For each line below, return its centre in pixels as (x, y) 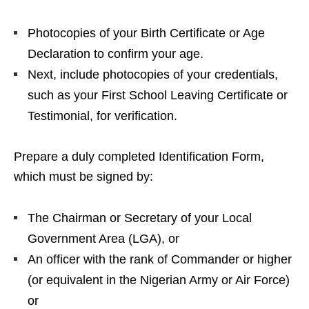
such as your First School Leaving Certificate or (158, 95)
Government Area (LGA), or (103, 238)
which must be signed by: (83, 176)
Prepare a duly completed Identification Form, (139, 156)
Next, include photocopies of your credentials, (153, 74)
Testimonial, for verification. (102, 116)
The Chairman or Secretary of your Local (140, 218)
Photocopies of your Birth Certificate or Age (146, 33)
